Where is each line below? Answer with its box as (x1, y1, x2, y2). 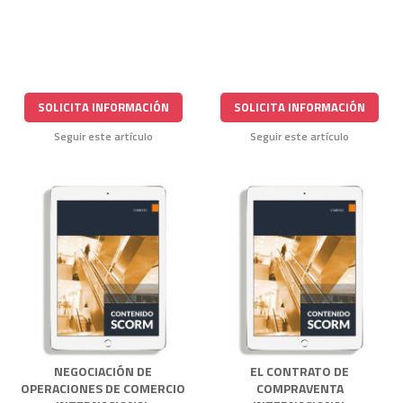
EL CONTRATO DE (250, 361, 350, 381)
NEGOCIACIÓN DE (54, 361, 153, 381)
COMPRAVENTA (255, 378, 344, 398)
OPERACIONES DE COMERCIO (21, 378, 186, 398)
